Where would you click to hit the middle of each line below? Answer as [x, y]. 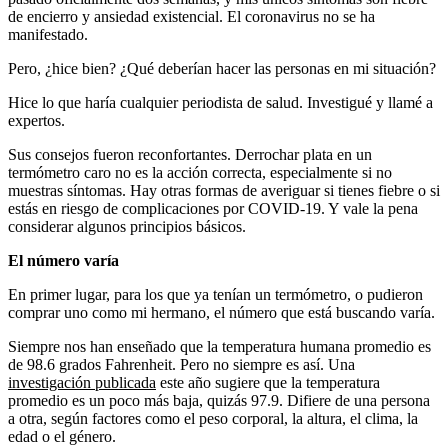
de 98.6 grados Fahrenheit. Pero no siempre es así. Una [181, 365]
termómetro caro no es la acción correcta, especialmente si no [200, 173]
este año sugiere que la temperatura [268, 383]
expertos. [36, 121]
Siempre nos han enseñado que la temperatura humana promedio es [219, 347]
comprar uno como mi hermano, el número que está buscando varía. [221, 313]
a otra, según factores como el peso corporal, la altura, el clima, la [213, 419]
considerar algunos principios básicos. [127, 227]
